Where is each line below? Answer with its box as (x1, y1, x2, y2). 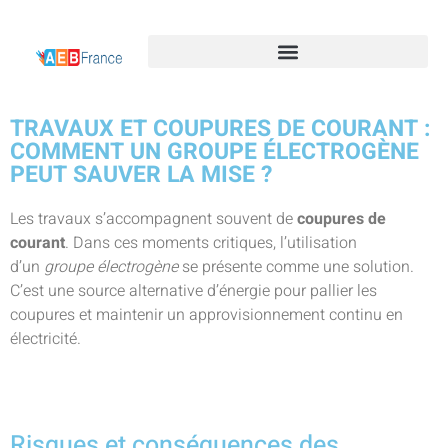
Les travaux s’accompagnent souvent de (10, 207, 297, 231)
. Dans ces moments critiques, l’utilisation (65, 231, 357, 255)
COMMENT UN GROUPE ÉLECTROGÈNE (10, 135, 419, 169)
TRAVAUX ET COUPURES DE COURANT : (10, 112, 431, 146)
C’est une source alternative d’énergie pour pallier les (10, 279, 377, 303)
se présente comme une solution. (178, 255, 414, 279)
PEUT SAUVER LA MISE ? (10, 158, 272, 192)
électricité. (10, 327, 81, 351)
